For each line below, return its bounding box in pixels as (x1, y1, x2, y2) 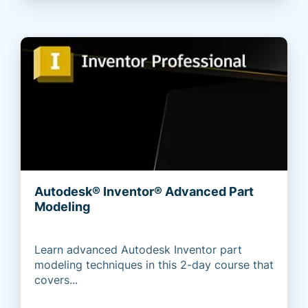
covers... (34, 273, 78, 287)
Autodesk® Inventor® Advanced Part (34, 184, 254, 199)
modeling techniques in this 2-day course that (34, 258, 274, 272)
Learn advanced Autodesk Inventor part (34, 243, 242, 257)
